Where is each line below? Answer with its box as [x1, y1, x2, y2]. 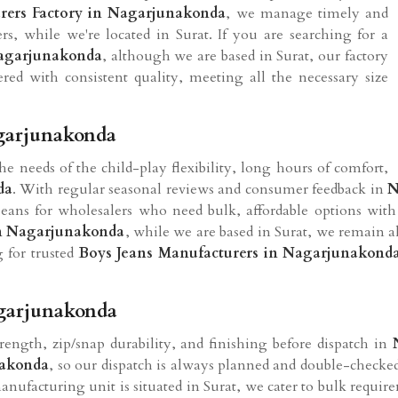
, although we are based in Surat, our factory [101, 45, 389, 66]
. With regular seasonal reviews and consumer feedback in [12, 179, 388, 199]
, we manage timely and [226, 3, 389, 23]
